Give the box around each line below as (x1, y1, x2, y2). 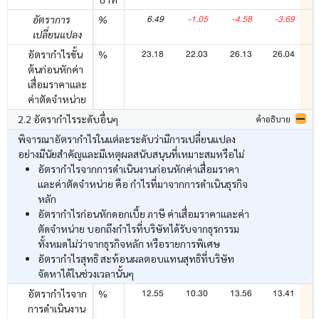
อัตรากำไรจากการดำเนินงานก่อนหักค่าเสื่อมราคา (37, 162, 239, 175)
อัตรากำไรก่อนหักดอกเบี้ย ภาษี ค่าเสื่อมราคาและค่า (37, 206, 249, 220)
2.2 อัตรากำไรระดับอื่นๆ (17, 112, 118, 125)
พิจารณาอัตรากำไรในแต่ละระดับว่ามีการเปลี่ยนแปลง (17, 132, 236, 145)
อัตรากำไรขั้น (27, 47, 83, 61)
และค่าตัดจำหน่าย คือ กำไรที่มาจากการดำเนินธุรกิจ (37, 177, 248, 190)
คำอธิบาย (255, 113, 291, 125)
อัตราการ (32, 12, 70, 26)
